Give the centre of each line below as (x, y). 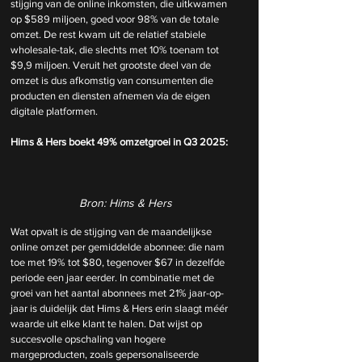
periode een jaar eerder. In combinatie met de (114, 277)
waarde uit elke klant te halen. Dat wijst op (107, 323)
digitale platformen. (54, 111)
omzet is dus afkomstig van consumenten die (113, 80)
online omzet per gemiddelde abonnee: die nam (119, 246)
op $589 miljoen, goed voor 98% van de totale (116, 19)
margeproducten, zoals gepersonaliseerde (106, 354)
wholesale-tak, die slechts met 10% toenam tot (116, 50)
